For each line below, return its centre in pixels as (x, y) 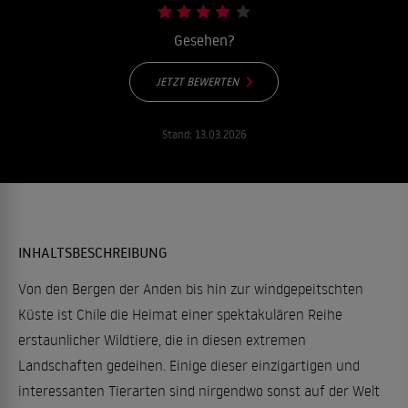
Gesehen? (204, 40)
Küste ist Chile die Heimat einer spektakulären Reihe (180, 314)
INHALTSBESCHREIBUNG (93, 252)
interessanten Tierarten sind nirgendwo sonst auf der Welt (199, 391)
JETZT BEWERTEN (197, 82)
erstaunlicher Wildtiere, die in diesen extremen (162, 340)
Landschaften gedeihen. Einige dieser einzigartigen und (189, 365)
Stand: (178, 134)
